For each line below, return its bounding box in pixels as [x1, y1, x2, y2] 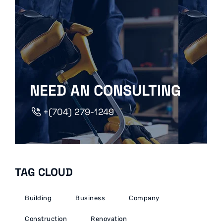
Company [129, 194, 160, 202]
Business [75, 194, 105, 202]
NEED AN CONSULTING [30, 81, 181, 101]
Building [25, 194, 52, 202]
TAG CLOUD [15, 165, 73, 179]
